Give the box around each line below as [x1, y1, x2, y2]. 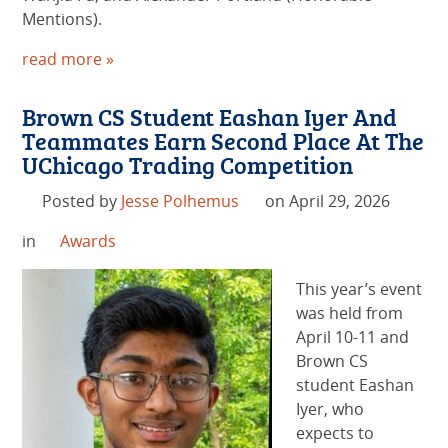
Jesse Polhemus [120, 190, 239, 213]
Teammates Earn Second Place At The [22, 124, 425, 158]
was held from [296, 302, 404, 325]
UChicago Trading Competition [22, 148, 354, 182]
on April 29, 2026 [264, 190, 390, 213]
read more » [22, 48, 115, 71]
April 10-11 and [296, 326, 410, 349]
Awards [59, 230, 116, 253]
